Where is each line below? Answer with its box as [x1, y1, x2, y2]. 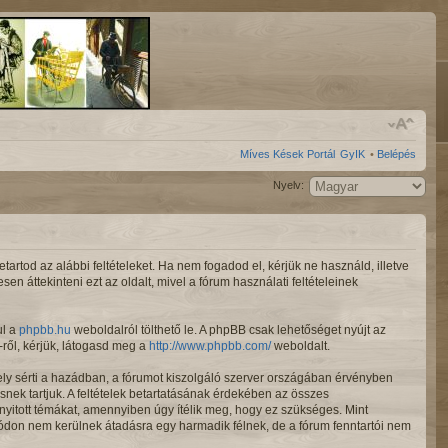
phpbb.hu [19, 322, 71, 337]
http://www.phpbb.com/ [149, 338, 271, 353]
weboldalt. [271, 338, 330, 353]
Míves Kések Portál [240, 148, 335, 160]
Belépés [377, 148, 416, 160]
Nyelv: [273, 179, 304, 192]
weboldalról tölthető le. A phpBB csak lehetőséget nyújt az [71, 322, 386, 337]
